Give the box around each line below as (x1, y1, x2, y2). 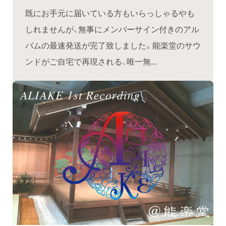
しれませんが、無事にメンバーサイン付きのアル (25, 22, 199, 35)
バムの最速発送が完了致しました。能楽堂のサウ (25, 38, 201, 51)
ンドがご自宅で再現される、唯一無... (25, 54, 157, 67)
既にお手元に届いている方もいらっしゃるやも (25, 6, 195, 19)
